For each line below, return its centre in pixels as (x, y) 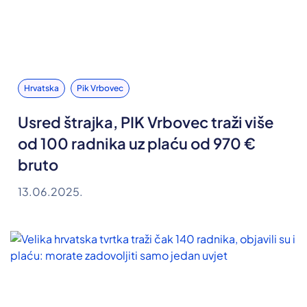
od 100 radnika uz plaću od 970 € (137, 144)
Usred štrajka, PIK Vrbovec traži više (146, 122)
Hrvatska (41, 88)
